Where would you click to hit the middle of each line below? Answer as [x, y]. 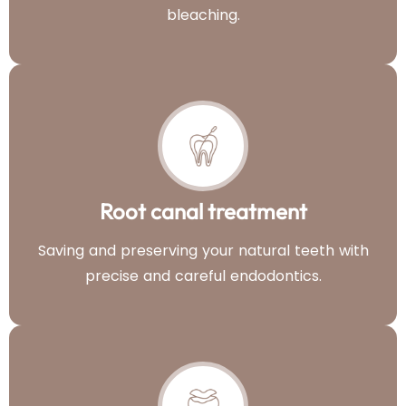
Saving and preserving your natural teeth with [203, 251]
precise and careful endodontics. [203, 276]
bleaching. [203, 15]
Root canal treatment [203, 212]
